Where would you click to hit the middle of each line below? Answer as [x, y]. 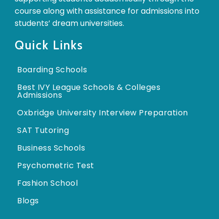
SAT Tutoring [43, 130]
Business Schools [51, 148]
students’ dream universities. [69, 23]
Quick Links [49, 45]
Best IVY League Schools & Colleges [89, 87]
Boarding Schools [52, 69]
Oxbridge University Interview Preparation [103, 112]
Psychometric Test [56, 165]
